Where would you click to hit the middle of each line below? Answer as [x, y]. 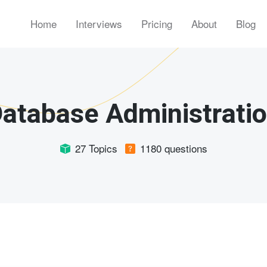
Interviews [99, 24]
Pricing [156, 24]
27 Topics [96, 148]
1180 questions [173, 148]
